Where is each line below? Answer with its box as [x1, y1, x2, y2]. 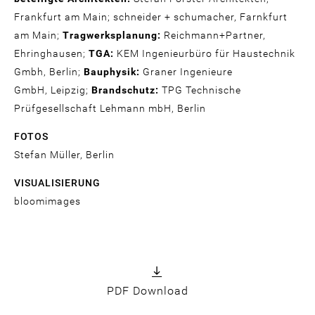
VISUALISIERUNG [14, 177, 101, 189]
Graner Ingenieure [140, 66, 233, 78]
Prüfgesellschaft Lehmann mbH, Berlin [14, 103, 206, 115]
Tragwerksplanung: [60, 30, 161, 41]
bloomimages [14, 195, 81, 207]
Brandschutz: [91, 84, 159, 96]
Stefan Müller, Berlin [14, 149, 115, 161]
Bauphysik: [84, 66, 140, 78]
